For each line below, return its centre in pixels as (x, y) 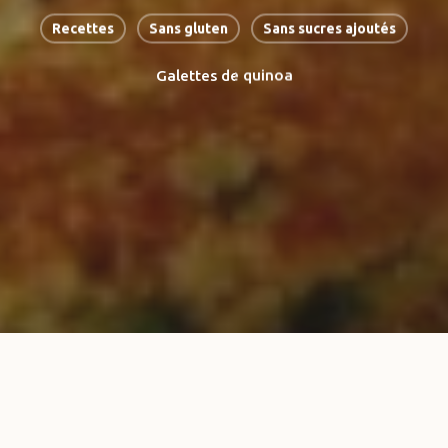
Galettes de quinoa (224, 75)
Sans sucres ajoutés (329, 28)
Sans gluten (188, 28)
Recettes (82, 28)
